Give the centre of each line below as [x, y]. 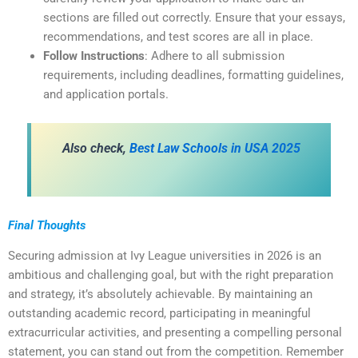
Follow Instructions [93, 56]
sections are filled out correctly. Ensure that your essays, [194, 17]
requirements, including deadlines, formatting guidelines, [193, 75]
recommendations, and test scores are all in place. [178, 36]
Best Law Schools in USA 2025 [215, 148]
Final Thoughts [47, 226]
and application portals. [105, 94]
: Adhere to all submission [214, 56]
